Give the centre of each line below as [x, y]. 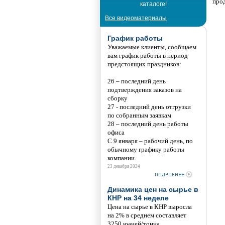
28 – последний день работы [148, 124]
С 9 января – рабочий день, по [150, 141]
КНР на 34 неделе [138, 198]
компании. [122, 158]
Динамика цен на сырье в [153, 189]
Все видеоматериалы [136, 18]
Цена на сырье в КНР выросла [150, 206]
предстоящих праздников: [144, 64]
